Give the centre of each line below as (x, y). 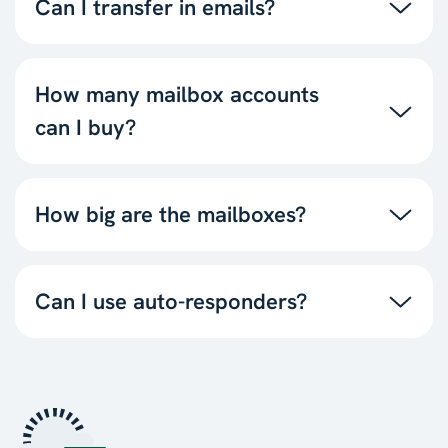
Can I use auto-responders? (171, 301)
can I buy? (85, 127)
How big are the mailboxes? (170, 214)
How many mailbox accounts (177, 94)
